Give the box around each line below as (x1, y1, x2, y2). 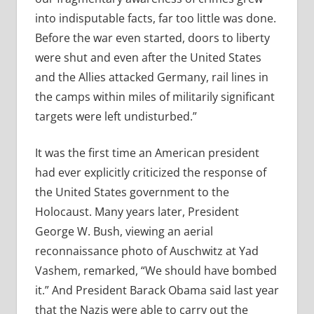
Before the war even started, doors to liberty (34, 30, 270, 46)
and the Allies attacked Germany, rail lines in (34, 69, 268, 86)
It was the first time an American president (34, 145, 259, 161)
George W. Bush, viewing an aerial (34, 224, 213, 240)
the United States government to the (34, 184, 229, 200)
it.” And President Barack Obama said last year (34, 282, 279, 299)
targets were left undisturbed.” (34, 109, 197, 125)
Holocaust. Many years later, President (34, 204, 239, 220)
